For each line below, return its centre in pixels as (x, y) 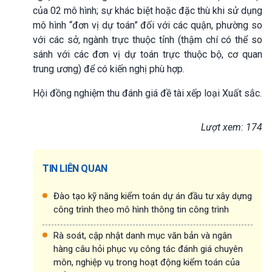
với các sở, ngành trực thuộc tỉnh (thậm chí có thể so (148, 39)
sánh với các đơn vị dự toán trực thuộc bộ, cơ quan (148, 54)
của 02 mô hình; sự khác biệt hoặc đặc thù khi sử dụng (148, 10)
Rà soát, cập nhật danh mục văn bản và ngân (143, 235)
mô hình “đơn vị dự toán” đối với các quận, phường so (148, 25)
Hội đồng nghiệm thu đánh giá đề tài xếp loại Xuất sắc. (147, 93)
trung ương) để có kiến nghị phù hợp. (109, 69)
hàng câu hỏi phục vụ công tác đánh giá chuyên (148, 249)
